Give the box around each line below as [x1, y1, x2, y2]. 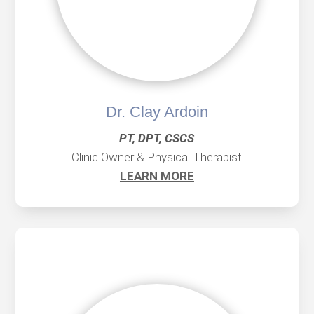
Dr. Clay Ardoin [105, 102, 208, 121]
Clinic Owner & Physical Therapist [71, 149, 243, 164]
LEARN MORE [119, 168, 194, 183]
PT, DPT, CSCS [119, 130, 195, 145]
